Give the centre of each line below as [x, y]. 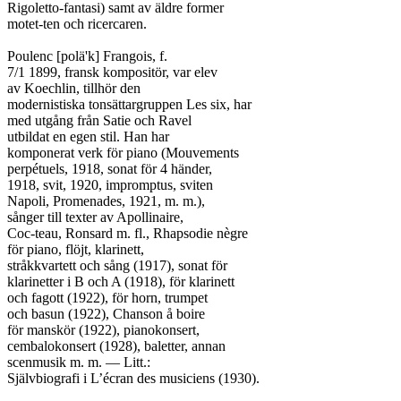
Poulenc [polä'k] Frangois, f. [87, 56]
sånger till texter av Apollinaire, [95, 217]
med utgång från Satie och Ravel [99, 120]
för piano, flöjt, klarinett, [76, 249]
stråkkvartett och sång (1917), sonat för [117, 265]
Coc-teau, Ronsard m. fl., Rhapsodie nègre [128, 233]
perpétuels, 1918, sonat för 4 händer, [110, 169]
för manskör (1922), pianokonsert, [103, 330]
